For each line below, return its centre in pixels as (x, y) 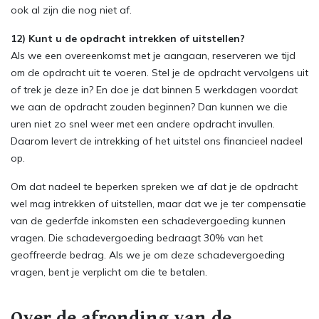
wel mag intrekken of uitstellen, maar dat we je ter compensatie (158, 204)
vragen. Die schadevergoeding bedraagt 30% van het (137, 238)
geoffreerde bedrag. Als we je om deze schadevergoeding (148, 255)
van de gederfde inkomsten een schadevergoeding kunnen (148, 221)
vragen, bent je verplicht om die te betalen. (109, 272)
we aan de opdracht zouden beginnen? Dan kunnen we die (149, 107)
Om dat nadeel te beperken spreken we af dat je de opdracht (154, 187)
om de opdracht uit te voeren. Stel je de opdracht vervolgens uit (159, 73)
